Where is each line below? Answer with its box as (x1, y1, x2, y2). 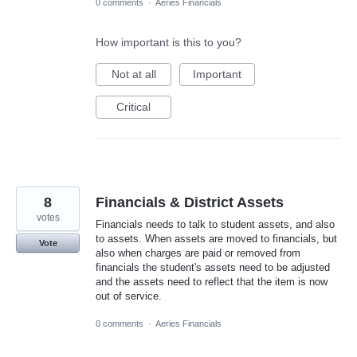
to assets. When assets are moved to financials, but (96, 233, 337, 245)
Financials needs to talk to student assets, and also (96, 218, 335, 231)
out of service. (96, 290, 162, 303)
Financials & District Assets (96, 194, 284, 211)
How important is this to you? (96, 36, 241, 49)
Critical (116, 100, 151, 114)
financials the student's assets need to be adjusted (96, 261, 330, 274)
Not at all (111, 68, 156, 81)
